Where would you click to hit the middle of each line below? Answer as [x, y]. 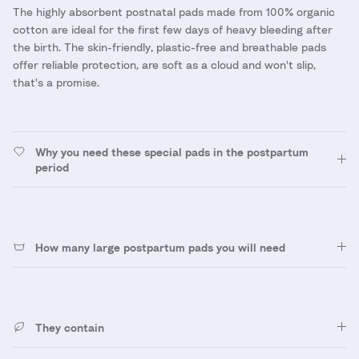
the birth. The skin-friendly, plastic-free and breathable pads [169, 46]
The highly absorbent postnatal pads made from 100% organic [174, 11]
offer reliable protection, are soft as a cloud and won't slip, [164, 64]
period [52, 167]
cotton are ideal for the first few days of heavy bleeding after [173, 29]
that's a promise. [56, 82]
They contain [70, 327]
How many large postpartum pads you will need [160, 247]
